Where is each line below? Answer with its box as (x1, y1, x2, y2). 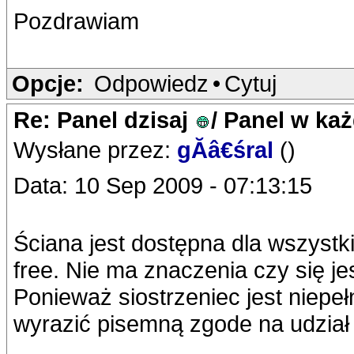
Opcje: (12, 70, 84, 96)
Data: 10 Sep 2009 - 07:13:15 (13, 172, 312, 198)
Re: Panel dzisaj (13, 107, 194, 133)
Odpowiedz (94, 70, 209, 96)
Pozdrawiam (13, 8, 139, 34)
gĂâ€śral (177, 137, 280, 163)
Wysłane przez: (13, 137, 177, 163)
